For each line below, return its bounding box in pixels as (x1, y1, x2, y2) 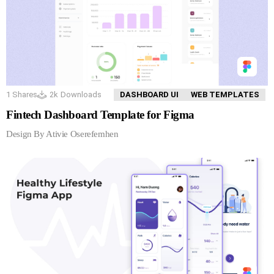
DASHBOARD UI (120, 89, 179, 99)
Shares (10, 89, 37, 99)
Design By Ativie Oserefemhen (6, 128, 119, 139)
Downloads (61, 89, 102, 99)
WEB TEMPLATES (191, 89, 259, 99)
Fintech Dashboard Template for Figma (6, 108, 194, 121)
